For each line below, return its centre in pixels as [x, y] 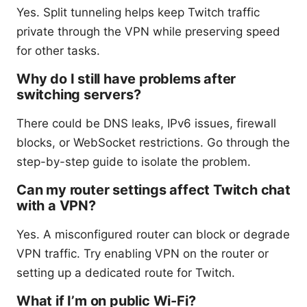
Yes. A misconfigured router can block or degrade [153, 235]
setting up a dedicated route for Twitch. [126, 273]
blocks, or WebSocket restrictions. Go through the [153, 143]
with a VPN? [56, 206]
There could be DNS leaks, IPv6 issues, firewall [146, 124]
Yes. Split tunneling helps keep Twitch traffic [138, 13]
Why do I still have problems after [126, 79]
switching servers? [79, 95]
